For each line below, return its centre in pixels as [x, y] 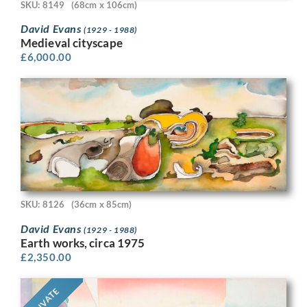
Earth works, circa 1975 [83, 243]
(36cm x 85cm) [101, 205]
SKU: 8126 [42, 205]
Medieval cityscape [72, 43]
